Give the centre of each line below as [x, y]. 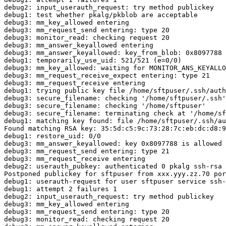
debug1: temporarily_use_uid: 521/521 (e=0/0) [93, 61]
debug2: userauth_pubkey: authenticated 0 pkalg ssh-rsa [113, 166]
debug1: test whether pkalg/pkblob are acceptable [101, 15]
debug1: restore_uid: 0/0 [52, 136]
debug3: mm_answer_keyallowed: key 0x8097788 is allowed [113, 144]
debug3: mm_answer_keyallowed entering [79, 45]
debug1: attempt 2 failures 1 [61, 189]
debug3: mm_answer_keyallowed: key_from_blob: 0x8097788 [113, 53]
